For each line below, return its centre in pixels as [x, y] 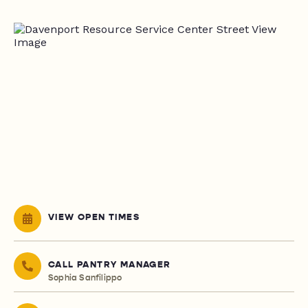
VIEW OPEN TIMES [94, 218]
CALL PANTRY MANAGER [110, 265]
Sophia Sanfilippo [85, 278]
